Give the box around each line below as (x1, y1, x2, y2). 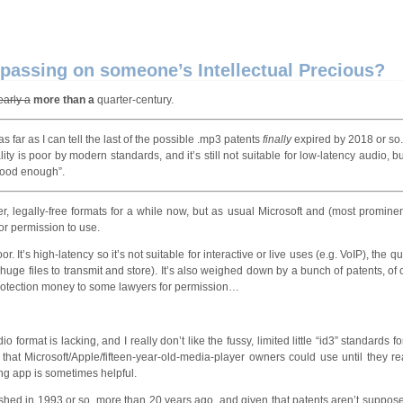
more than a (32, 93, 94, 106)
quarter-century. (94, 93, 174, 106)
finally (263, 132, 292, 146)
